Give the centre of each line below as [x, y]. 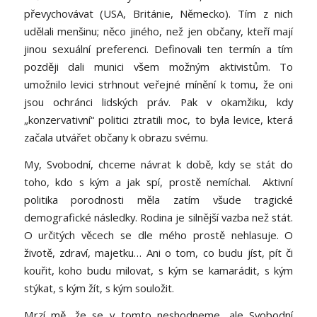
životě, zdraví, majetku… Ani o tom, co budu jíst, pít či [158, 252]
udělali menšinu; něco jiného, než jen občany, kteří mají [158, 31]
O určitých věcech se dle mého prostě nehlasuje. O [158, 235]
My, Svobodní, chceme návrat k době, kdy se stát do [158, 164]
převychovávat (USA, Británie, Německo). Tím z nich [158, 14]
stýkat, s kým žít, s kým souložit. [99, 288]
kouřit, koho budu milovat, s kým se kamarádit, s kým [158, 270]
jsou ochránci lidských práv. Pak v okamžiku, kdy [158, 102]
